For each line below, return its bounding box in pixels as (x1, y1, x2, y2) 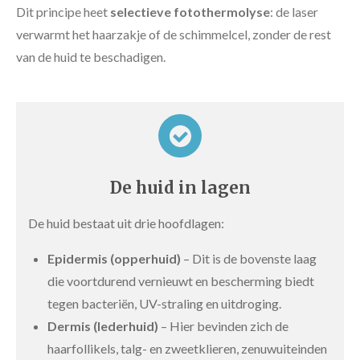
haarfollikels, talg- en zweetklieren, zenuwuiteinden (47, 341, 327, 356)
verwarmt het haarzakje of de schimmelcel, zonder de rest (16, 27, 331, 42)
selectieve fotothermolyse (110, 4, 270, 19)
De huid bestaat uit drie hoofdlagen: (28, 215, 224, 231)
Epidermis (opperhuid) (47, 251, 181, 266)
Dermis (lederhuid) (47, 318, 158, 333)
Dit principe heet (16, 4, 110, 19)
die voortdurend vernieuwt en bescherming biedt (47, 273, 314, 288)
